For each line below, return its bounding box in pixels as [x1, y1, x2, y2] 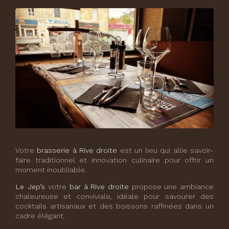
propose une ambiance [129, 182, 214, 191]
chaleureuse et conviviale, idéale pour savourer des [15, 192, 214, 201]
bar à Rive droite [70, 182, 129, 191]
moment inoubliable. [15, 166, 86, 174]
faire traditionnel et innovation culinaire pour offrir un [15, 156, 214, 165]
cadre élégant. [15, 212, 65, 220]
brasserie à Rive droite [37, 146, 118, 155]
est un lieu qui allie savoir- [117, 146, 214, 155]
